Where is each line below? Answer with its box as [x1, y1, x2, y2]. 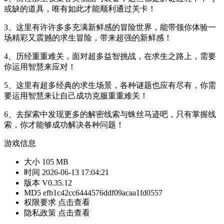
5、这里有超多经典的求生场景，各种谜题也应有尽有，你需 [4, 80, 216, 89]
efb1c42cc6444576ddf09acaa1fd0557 [43, 188, 162, 197]
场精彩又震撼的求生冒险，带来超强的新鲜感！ [4, 33, 172, 42]
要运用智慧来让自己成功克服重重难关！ [4, 91, 148, 100]
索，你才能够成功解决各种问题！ [4, 120, 124, 129]
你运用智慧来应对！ [4, 62, 76, 71]
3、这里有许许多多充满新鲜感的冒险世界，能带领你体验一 [4, 22, 216, 31]
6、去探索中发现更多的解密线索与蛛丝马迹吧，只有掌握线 [4, 109, 216, 118]
